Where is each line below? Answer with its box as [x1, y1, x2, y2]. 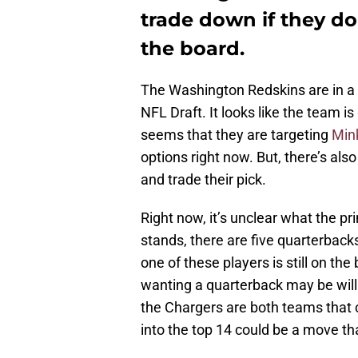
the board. [141, 36, 245, 60]
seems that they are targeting [141, 125, 332, 143]
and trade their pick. [141, 170, 266, 188]
